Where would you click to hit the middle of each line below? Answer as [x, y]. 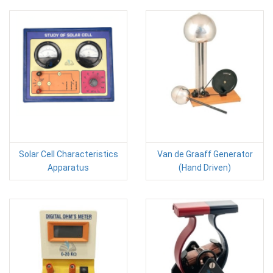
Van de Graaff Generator [205, 154]
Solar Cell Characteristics [68, 154]
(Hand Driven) [205, 168]
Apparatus [68, 168]
